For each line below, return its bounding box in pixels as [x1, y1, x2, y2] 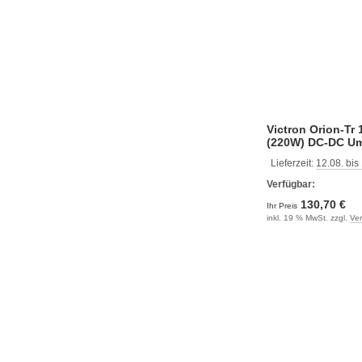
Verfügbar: [267, 179, 315, 190]
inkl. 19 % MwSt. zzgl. [267, 213, 350, 222]
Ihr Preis [267, 201, 300, 210]
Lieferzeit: [271, 158, 316, 169]
